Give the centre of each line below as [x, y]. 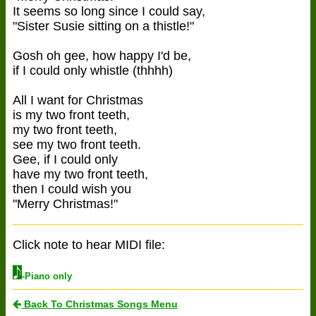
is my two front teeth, [71, 115]
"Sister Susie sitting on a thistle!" [103, 26]
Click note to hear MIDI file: [89, 244]
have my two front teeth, [80, 174]
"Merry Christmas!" [65, 203]
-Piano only [47, 276]
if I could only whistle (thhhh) [93, 70]
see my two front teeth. [77, 144]
